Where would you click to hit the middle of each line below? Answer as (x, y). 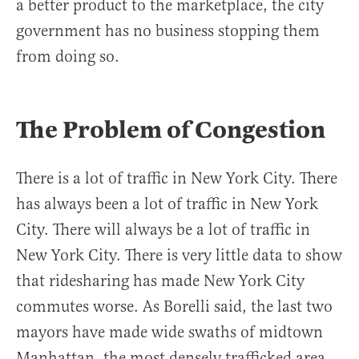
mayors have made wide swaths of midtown (169, 333)
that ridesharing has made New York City (160, 281)
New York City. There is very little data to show (179, 256)
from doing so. (68, 57)
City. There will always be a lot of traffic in (163, 230)
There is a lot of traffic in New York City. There (177, 179)
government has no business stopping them (168, 31)
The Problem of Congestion (171, 130)
